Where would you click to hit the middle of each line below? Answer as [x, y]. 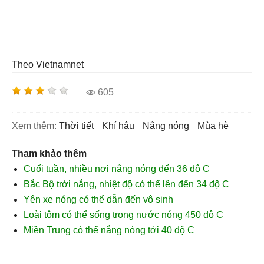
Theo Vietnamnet [48, 65]
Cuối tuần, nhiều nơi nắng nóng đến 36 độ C [117, 169]
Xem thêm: [34, 126]
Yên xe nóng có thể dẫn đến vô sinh [98, 199]
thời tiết [79, 126]
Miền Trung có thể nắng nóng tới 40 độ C [109, 230]
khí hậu [121, 126]
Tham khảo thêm [49, 154]
